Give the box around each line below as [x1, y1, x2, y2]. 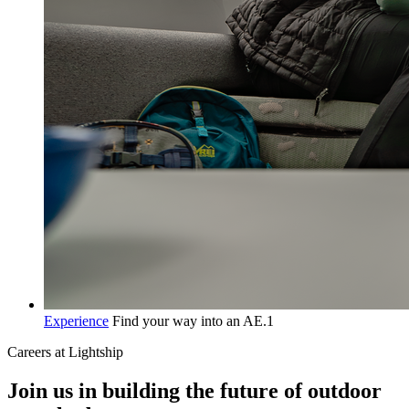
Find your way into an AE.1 [112, 312, 274, 329]
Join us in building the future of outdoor [7, 378, 382, 403]
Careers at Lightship [7, 343, 123, 360]
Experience [44, 312, 109, 329]
